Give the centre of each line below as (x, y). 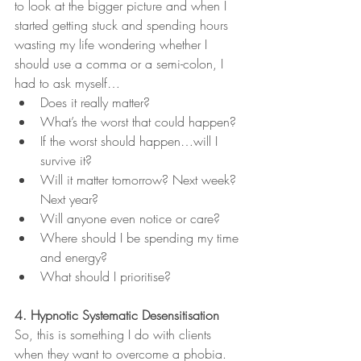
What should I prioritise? (110, 276)
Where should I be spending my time (141, 237)
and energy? (76, 257)
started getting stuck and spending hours (123, 25)
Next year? (71, 199)
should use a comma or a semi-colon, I (121, 63)
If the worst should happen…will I (131, 141)
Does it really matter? (95, 102)
